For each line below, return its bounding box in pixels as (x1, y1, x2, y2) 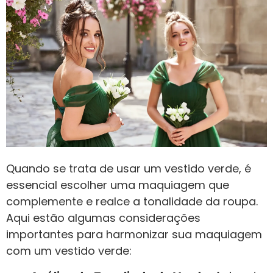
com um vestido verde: (6, 243, 132, 258)
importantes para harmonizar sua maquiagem (6, 226, 262, 242)
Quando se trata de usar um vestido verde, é (6, 160, 251, 176)
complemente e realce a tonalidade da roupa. (6, 193, 258, 209)
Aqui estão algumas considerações (6, 210, 200, 225)
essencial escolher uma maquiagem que (6, 177, 229, 193)
